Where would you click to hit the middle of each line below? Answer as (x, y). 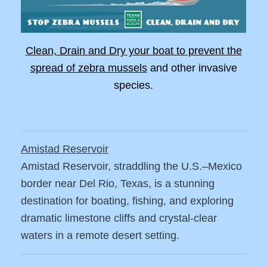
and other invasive (192, 68)
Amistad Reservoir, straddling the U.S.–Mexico (131, 167)
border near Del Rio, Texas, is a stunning (118, 184)
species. (133, 86)
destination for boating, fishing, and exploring (127, 201)
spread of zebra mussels (89, 68)
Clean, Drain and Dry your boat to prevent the (133, 51)
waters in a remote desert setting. (100, 236)
